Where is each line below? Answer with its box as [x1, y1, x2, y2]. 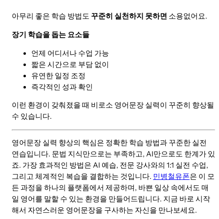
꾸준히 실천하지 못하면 [91, 12, 167, 21]
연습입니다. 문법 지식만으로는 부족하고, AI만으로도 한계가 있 [12, 150, 215, 159]
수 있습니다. [12, 112, 52, 121]
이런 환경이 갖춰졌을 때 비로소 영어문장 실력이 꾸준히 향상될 [12, 101, 214, 110]
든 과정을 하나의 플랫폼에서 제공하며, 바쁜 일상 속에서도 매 [12, 183, 209, 193]
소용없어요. [167, 12, 207, 21]
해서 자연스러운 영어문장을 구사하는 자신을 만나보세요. [12, 206, 197, 215]
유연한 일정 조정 [31, 71, 86, 80]
